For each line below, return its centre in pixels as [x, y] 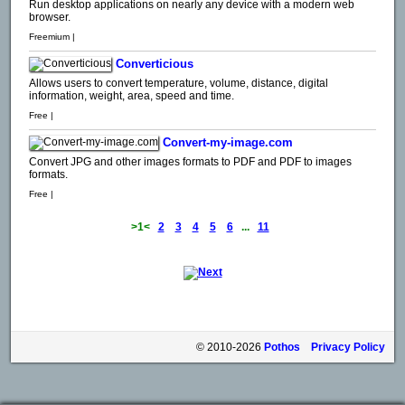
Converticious [155, 64]
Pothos [282, 348]
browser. [50, 17]
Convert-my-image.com [228, 143]
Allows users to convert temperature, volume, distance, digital [179, 83]
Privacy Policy [348, 348]
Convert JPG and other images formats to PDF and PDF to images [190, 161]
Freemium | [53, 36]
